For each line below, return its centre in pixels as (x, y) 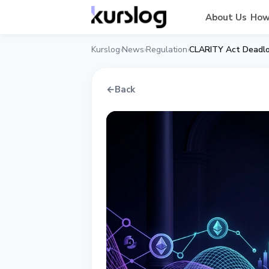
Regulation (167, 50)
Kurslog (106, 50)
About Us (226, 17)
